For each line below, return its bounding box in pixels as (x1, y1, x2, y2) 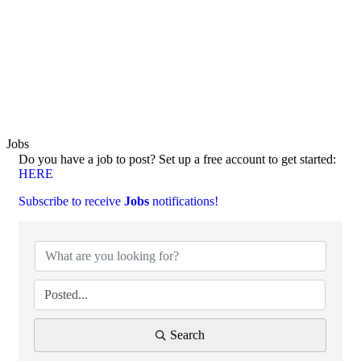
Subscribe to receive (19, 194, 124, 208)
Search (170, 328, 205, 342)
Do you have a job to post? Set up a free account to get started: (19, 152, 336, 166)
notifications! (149, 194, 218, 208)
